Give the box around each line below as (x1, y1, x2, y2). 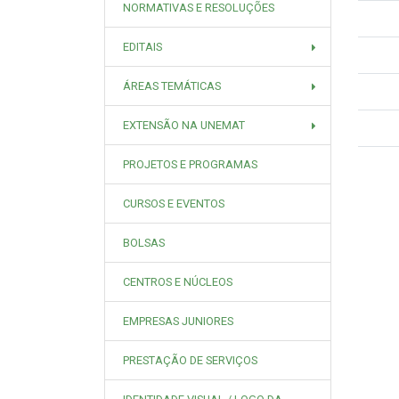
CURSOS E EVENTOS (123, 197, 224, 210)
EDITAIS (123, 40, 162, 53)
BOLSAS (123, 236, 165, 249)
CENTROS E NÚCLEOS (123, 275, 232, 289)
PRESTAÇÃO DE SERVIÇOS (123, 354, 257, 367)
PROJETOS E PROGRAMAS (123, 158, 257, 171)
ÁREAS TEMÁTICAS (123, 79, 221, 93)
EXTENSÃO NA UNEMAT (123, 118, 245, 132)
